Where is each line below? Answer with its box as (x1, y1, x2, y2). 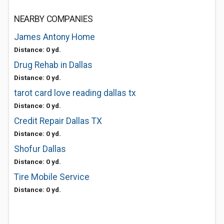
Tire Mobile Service (14, 172, 89, 182)
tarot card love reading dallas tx (14, 88, 136, 98)
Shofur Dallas (14, 144, 66, 154)
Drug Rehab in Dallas (14, 60, 92, 70)
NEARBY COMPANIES (14, 14, 93, 24)
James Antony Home (14, 32, 95, 42)
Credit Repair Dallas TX (14, 116, 102, 126)
